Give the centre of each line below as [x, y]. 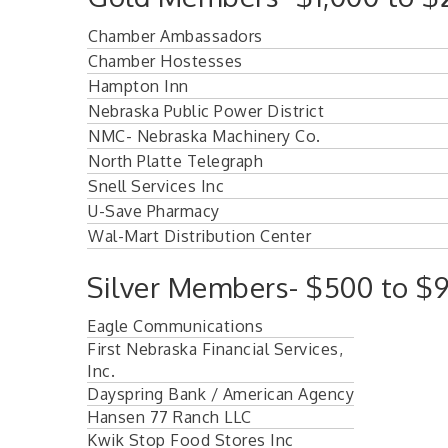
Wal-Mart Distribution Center [199, 235]
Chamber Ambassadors [175, 35]
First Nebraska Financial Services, [215, 348]
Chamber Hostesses [165, 60]
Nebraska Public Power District [206, 110]
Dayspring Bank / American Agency [220, 393]
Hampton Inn [138, 85]
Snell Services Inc [156, 185]
